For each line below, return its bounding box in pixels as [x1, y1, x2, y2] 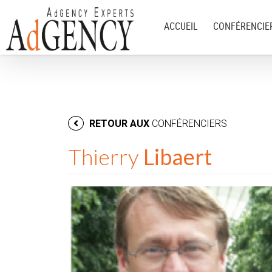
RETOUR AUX [87, 118, 152, 129]
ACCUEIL [164, 19, 198, 33]
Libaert [143, 143, 212, 170]
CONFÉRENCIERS [152, 118, 227, 129]
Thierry [68, 143, 139, 170]
